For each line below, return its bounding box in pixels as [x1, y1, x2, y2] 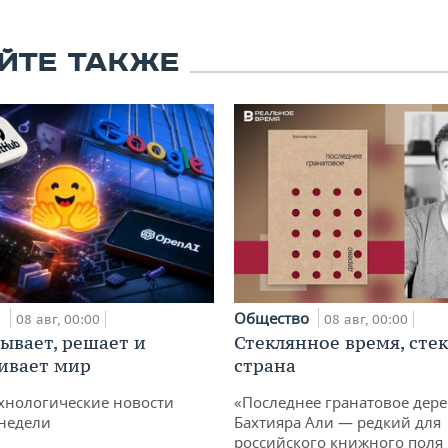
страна [234, 354, 296, 378]
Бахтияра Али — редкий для [234, 412, 441, 433]
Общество [234, 308, 313, 329]
